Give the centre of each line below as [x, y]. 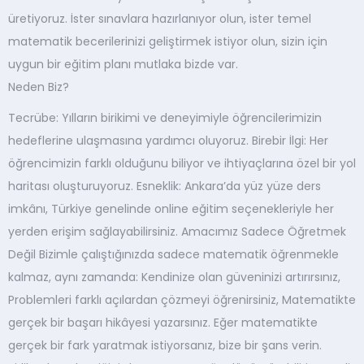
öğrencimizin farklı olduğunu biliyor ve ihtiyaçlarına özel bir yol [182, 163]
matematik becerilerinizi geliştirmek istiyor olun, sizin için [168, 41]
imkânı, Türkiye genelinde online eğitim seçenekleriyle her [171, 209]
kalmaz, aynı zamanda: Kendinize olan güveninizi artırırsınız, [174, 277]
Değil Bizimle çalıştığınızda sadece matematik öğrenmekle [173, 254]
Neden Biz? [39, 87]
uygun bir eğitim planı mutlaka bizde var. [123, 64]
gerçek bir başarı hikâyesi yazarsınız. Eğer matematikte [163, 323]
